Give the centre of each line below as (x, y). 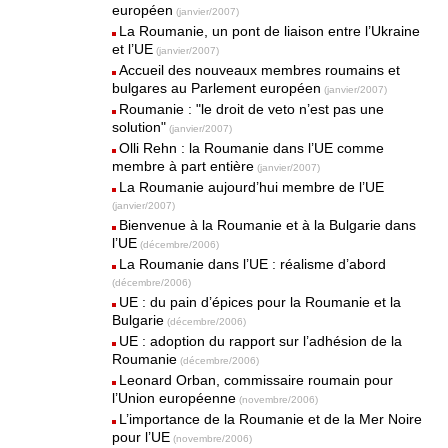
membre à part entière (183, 166)
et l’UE (133, 49)
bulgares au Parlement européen (217, 88)
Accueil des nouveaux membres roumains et (260, 70)
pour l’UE (141, 437)
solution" (139, 127)
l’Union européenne (174, 398)
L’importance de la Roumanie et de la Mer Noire (271, 419)
